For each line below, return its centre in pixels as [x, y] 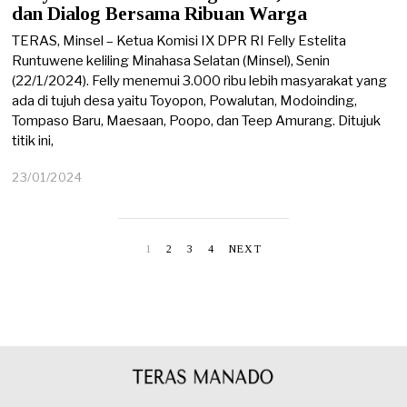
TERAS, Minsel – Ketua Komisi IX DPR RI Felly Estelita [179, 41]
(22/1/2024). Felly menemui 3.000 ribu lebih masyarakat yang [200, 81]
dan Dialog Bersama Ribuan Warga [160, 13]
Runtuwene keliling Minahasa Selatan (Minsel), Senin [171, 61]
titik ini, [33, 141]
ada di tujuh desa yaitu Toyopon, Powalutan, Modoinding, [185, 101]
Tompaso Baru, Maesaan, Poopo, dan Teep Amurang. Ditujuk [197, 121]
